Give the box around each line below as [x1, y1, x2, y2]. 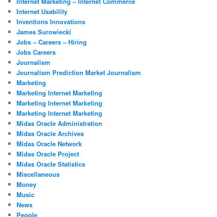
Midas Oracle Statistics [16, 159, 86, 169]
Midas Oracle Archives [16, 128, 84, 138]
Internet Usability [16, 6, 68, 16]
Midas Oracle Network [16, 139, 82, 148]
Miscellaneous [16, 169, 60, 179]
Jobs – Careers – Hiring [16, 37, 87, 46]
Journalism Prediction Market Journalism [16, 67, 141, 77]
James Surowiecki [16, 27, 72, 36]
